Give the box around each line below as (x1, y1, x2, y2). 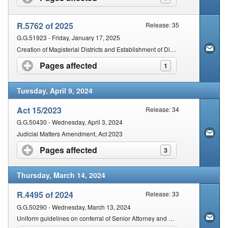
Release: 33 (146, 189, 180, 198)
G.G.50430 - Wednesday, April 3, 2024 (17, 118, 123, 127)
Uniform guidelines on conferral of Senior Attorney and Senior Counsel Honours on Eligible (168, 213, 175, 222)
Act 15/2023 (17, 104, 62, 117)
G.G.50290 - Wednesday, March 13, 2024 (17, 202, 131, 211)
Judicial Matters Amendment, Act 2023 (17, 129, 123, 138)
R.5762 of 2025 (17, 20, 73, 32)
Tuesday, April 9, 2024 (17, 85, 93, 96)
